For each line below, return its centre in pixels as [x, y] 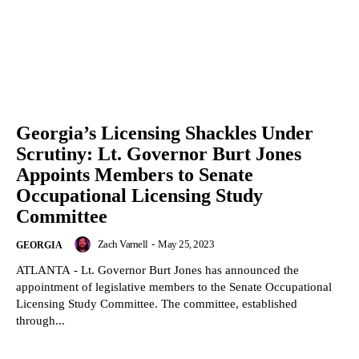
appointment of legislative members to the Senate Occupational [174, 286]
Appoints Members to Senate [135, 174]
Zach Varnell [123, 244]
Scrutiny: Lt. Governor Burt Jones [159, 153]
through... [40, 320]
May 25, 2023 [186, 244]
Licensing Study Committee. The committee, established [157, 303]
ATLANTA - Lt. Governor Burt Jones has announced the [157, 270]
